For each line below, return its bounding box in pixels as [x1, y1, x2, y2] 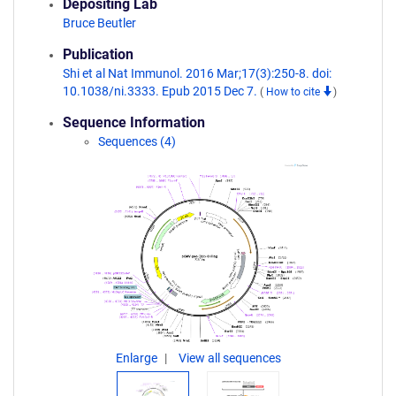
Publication [63, 46, 133, 63]
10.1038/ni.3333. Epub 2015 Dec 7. [63, 84, 260, 98]
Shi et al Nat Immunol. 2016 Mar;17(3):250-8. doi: [63, 66, 331, 80]
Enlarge [115, 351, 160, 365]
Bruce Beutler [63, 16, 136, 30]
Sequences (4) [98, 134, 176, 148]
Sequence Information [63, 114, 205, 131]
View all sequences [178, 351, 281, 365]
